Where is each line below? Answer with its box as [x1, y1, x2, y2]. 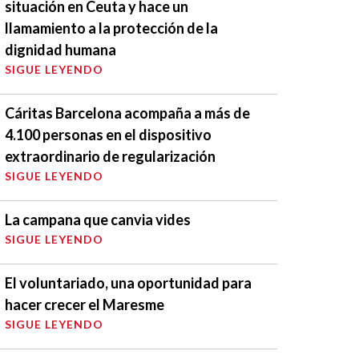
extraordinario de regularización [5, 147, 216, 165]
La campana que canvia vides [5, 210, 191, 228]
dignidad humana [5, 40, 116, 58]
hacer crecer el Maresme [5, 295, 164, 313]
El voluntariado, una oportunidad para [5, 273, 252, 292]
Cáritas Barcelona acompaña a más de [5, 103, 250, 122]
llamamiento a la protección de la [5, 18, 218, 37]
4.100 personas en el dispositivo [5, 125, 212, 143]
